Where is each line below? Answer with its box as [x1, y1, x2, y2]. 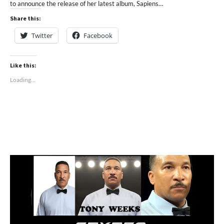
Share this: [10, 14, 41, 22]
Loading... [10, 76, 35, 84]
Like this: [10, 61, 36, 69]
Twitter [31, 31, 52, 40]
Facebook [83, 31, 112, 40]
